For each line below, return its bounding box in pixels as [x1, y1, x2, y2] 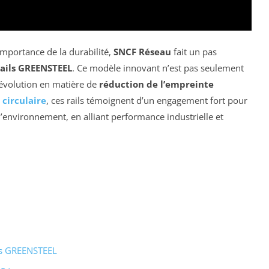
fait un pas [171, 46, 217, 58]
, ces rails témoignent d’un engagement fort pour [46, 94, 247, 107]
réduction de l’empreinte [99, 78, 214, 91]
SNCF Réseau [113, 46, 171, 58]
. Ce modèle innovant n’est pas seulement [72, 62, 244, 74]
